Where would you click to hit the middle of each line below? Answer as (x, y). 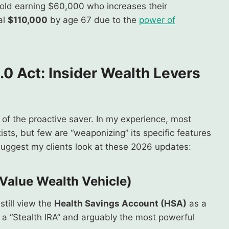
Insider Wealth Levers (124, 73)
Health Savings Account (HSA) (120, 203)
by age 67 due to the (93, 20)
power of (157, 20)
